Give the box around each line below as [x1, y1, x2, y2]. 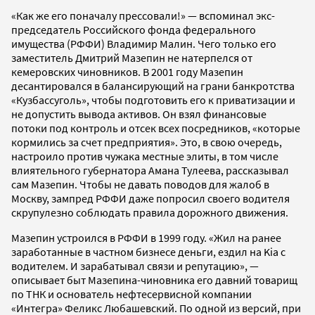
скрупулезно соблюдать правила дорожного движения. [11, 205, 288, 220]
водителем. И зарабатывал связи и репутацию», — [11, 259, 259, 274]
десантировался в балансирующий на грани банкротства [11, 79, 295, 94]
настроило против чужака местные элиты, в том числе [11, 149, 278, 164]
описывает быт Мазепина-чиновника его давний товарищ [11, 273, 297, 288]
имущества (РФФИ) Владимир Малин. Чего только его [11, 37, 276, 51]
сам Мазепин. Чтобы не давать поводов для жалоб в [11, 177, 269, 192]
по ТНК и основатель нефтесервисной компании [11, 287, 252, 302]
